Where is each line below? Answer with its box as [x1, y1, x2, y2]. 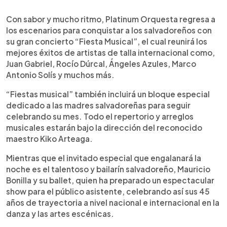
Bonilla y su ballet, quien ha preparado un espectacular [6, 175, 214, 185]
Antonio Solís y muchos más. [6, 69, 115, 80]
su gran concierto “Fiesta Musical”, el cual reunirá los [6, 36, 207, 46]
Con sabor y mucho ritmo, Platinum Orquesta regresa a [6, 14, 215, 24]
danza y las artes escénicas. [6, 208, 114, 218]
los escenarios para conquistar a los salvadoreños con [6, 25, 212, 35]
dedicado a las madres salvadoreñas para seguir [6, 100, 191, 110]
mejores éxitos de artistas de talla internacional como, [6, 47, 215, 57]
